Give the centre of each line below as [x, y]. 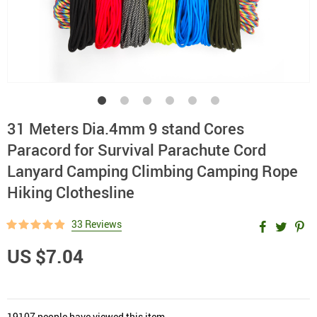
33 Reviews [97, 224]
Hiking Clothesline [71, 192]
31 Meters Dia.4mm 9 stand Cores [126, 128]
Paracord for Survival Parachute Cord [137, 150]
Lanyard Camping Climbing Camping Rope [152, 171]
